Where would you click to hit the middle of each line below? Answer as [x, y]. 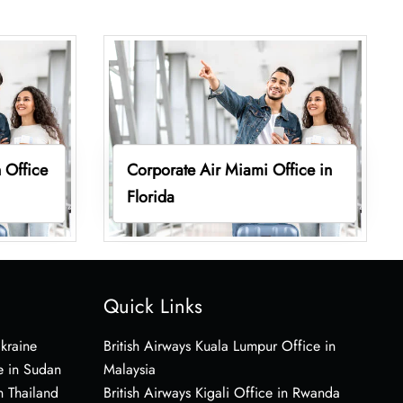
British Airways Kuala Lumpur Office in [219, 345]
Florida [151, 197]
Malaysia [129, 369]
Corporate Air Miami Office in [230, 170]
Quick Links [152, 305]
